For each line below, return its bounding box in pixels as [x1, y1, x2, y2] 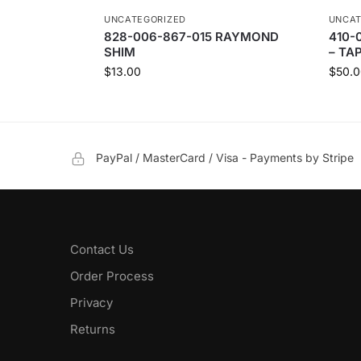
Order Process [70, 268, 154, 284]
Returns [70, 322, 115, 338]
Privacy [70, 295, 113, 311]
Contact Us [70, 242, 134, 258]
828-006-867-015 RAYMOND [103, 29, 279, 45]
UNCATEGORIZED [103, 14, 186, 26]
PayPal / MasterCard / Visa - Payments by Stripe [96, 151, 354, 165]
